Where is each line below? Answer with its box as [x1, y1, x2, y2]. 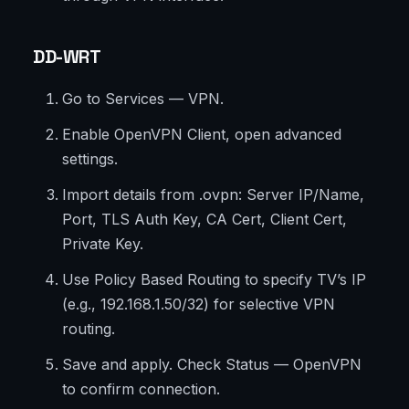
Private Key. [62, 235, 143, 254]
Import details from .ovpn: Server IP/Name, [62, 185, 364, 204]
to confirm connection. [62, 380, 220, 399]
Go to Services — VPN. [62, 89, 224, 109]
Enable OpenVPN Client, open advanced [62, 125, 341, 144]
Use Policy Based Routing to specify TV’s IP [62, 270, 366, 289]
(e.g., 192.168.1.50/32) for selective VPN [62, 295, 335, 314]
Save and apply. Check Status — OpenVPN [62, 355, 362, 374]
